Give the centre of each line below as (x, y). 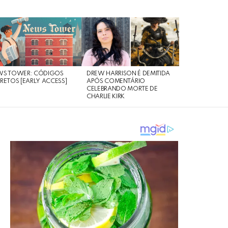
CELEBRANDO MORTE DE (122, 89)
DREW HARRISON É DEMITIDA (129, 74)
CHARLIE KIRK (106, 97)
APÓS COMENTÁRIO (116, 81)
